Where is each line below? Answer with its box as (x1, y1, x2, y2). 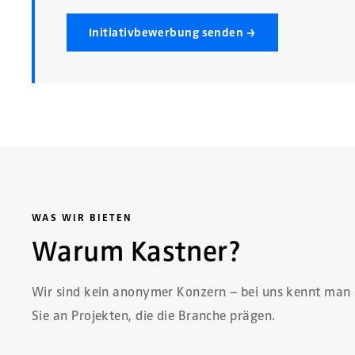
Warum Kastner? (32, 233, 242, 269)
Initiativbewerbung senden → (89, 25, 257, 40)
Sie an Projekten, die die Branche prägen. (32, 307, 276, 324)
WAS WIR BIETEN (32, 211, 132, 224)
